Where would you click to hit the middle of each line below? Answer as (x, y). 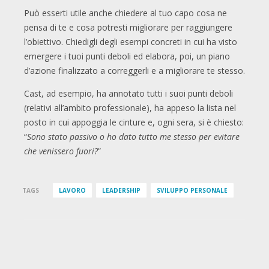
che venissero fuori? (61, 151)
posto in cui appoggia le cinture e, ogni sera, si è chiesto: (134, 122)
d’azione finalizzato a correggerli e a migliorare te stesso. (134, 71)
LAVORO (72, 191)
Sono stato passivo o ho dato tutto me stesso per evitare (133, 137)
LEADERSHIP (121, 191)
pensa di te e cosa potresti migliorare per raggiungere (128, 28)
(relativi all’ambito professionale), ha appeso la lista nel (130, 108)
